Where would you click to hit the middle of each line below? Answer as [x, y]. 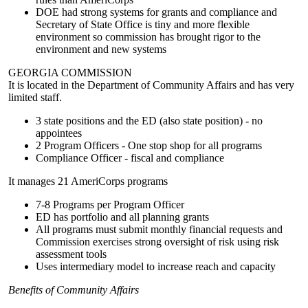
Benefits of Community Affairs [74, 290]
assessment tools [73, 254]
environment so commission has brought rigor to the [148, 37]
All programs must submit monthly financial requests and [159, 229]
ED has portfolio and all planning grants [122, 217]
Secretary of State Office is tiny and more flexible [143, 24]
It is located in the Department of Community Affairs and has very [151, 85]
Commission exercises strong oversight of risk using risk [157, 242]
